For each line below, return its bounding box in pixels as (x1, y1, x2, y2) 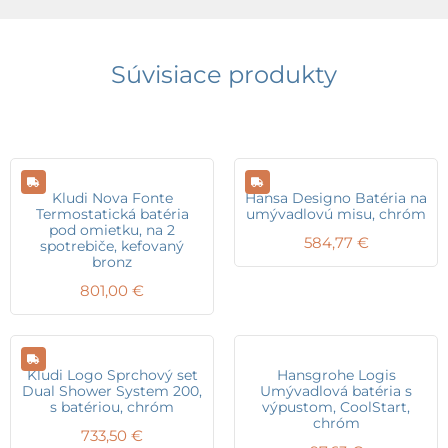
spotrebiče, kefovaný (40, 237, 184, 256)
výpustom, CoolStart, (262, 397, 410, 416)
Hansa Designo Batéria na (245, 189, 427, 208)
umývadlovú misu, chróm (246, 205, 426, 224)
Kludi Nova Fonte (51, 189, 173, 208)
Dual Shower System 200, (22, 381, 202, 400)
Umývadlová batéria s (260, 381, 412, 400)
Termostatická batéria (35, 205, 189, 224)
